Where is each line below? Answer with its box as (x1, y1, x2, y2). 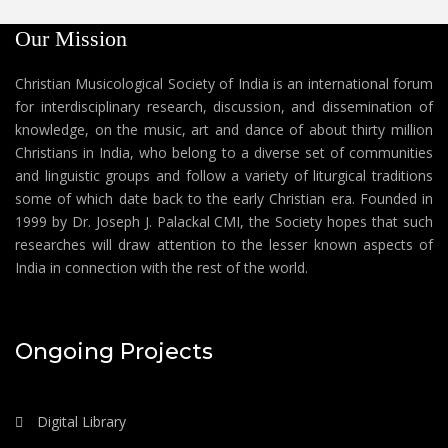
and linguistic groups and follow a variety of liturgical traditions (15, 165, 433, 185)
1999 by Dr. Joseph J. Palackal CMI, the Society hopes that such (15, 211, 433, 231)
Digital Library (33, 411, 126, 431)
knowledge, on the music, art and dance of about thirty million (15, 119, 433, 139)
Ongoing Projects (15, 337, 213, 365)
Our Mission (15, 25, 127, 51)
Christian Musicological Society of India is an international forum (15, 73, 433, 93)
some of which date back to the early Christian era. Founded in (15, 188, 433, 208)
